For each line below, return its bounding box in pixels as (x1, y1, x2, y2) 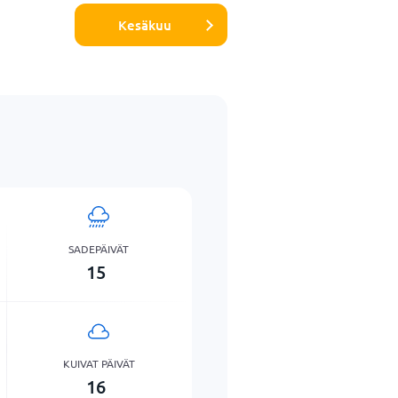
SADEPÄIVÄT (68, 241, 130, 256)
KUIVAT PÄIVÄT (62, 355, 135, 370)
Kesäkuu (117, 15, 171, 34)
